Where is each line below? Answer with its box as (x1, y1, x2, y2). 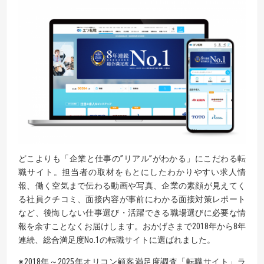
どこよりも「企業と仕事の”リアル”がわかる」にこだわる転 (18, 153, 246, 163)
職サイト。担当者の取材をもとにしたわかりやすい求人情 (18, 167, 246, 177)
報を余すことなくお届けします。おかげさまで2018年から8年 (18, 221, 246, 231)
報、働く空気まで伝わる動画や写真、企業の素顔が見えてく (18, 180, 246, 190)
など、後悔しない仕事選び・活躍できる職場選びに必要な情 (18, 207, 246, 217)
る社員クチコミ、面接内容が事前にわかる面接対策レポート (18, 194, 246, 204)
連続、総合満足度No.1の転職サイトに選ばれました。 (18, 235, 215, 245)
